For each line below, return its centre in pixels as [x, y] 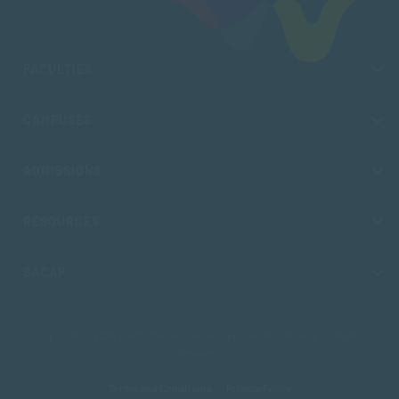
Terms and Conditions [160, 389]
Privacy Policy [259, 389]
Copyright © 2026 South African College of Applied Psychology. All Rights [199, 335]
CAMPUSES [58, 120]
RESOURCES [62, 222]
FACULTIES [58, 69]
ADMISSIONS [63, 171]
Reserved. [199, 353]
